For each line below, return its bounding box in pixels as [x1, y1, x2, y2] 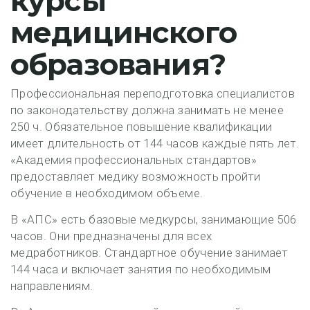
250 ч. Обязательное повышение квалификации [10, 120, 273, 134]
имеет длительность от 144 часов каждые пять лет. [10, 136, 300, 150]
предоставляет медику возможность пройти [10, 170, 261, 183]
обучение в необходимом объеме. [10, 186, 203, 200]
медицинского [10, 15, 237, 51]
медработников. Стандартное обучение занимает [10, 246, 288, 259]
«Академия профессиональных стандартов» [10, 153, 257, 167]
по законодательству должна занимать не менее [10, 103, 284, 117]
